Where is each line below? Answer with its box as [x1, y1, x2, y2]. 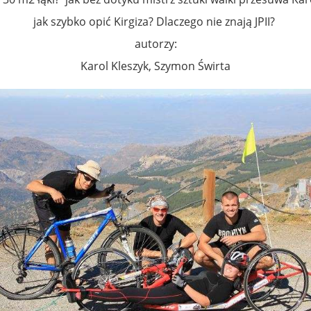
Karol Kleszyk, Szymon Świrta [81, 58, 230, 74]
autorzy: [134, 36, 177, 52]
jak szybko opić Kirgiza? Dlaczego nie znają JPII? [33, 14, 278, 30]
